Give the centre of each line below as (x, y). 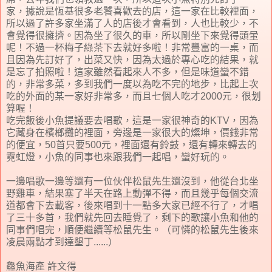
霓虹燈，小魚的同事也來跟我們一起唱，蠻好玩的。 (118, 157)
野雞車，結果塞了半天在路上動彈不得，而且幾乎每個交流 (132, 193)
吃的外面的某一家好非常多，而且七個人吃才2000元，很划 (134, 96)
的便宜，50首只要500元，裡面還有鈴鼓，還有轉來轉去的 (131, 144)
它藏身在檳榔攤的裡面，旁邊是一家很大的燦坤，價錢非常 (132, 132)
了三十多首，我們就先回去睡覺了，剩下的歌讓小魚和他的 (132, 217)
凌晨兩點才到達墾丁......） (62, 242)
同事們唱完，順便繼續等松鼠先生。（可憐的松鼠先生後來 (132, 229)
